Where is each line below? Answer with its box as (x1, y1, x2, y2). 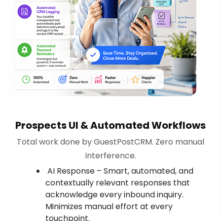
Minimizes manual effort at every (45, 200, 173, 212)
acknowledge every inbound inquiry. (45, 188, 184, 200)
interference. (85, 149, 136, 161)
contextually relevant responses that (45, 177, 190, 188)
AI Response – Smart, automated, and (45, 165, 193, 177)
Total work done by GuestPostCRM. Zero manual (17, 136, 204, 147)
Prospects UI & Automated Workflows (15, 118, 206, 132)
